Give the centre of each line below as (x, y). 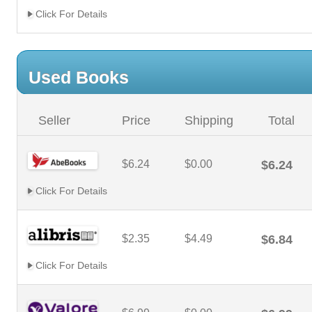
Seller (54, 120)
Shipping (209, 120)
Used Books (79, 77)
